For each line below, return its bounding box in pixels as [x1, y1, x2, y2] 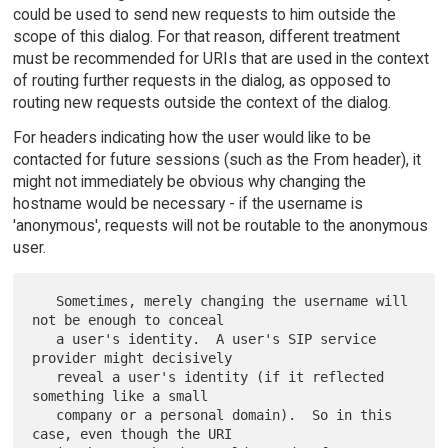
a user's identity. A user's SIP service [32, 330, 57, 347]
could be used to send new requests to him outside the [12, 5, 396, 25]
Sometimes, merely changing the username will [32, 292, 57, 309]
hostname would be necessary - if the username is [12, 194, 363, 214]
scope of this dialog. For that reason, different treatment [12, 27, 400, 47]
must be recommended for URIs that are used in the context [12, 49, 429, 69]
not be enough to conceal [32, 311, 225, 328]
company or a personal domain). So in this [32, 406, 57, 423]
